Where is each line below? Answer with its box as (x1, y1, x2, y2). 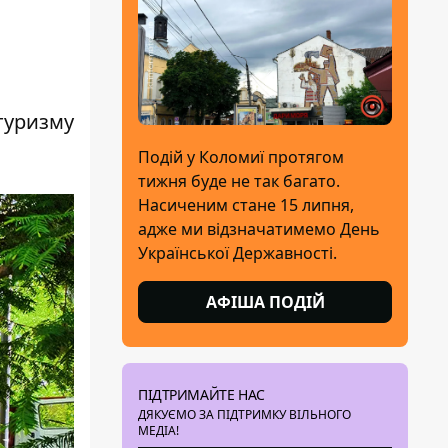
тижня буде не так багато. (138, 169, 340, 192)
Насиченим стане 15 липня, (138, 193, 354, 216)
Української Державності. (138, 241, 337, 264)
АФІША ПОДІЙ (205, 290, 325, 313)
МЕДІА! (138, 421, 179, 439)
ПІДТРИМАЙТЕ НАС (138, 384, 265, 404)
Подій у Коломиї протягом (138, 145, 344, 168)
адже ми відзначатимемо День (138, 217, 380, 240)
